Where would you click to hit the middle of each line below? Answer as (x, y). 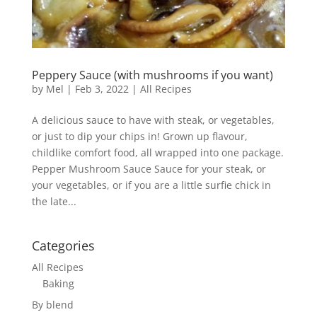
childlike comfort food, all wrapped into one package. (157, 152)
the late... (54, 201)
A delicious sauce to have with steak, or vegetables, (153, 120)
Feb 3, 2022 (102, 88)
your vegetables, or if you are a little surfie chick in (151, 185)
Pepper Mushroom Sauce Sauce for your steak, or (149, 168)
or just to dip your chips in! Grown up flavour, (139, 136)
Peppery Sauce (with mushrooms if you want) (152, 75)
